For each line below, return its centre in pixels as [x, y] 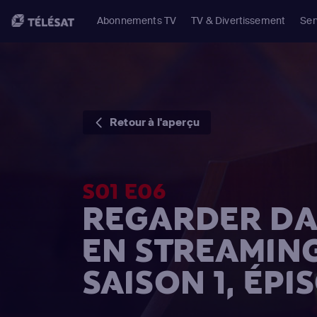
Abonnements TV [137, 21]
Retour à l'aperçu [155, 122]
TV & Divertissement [238, 21]
